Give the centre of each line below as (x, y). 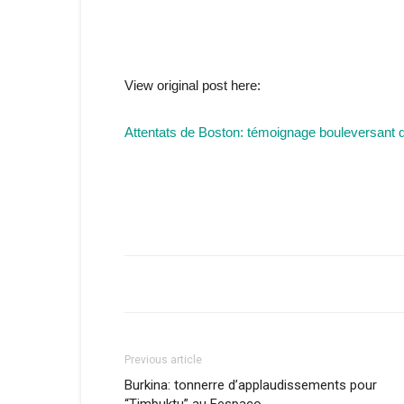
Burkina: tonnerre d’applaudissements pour (251, 385)
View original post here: (193, 85)
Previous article (163, 360)
